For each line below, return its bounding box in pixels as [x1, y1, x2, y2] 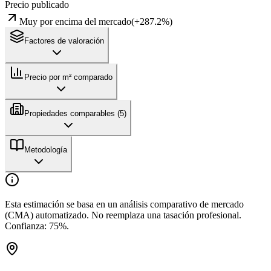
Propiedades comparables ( [24, 108, 120, 118]
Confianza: [5, 220, 49, 231]
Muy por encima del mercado [19, 16, 131, 27]
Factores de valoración [24, 36, 104, 45]
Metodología [24, 145, 67, 154]
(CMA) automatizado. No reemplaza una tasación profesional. [5, 209, 241, 220]
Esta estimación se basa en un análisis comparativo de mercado [5, 198, 244, 209]
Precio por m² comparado [24, 72, 113, 82]
